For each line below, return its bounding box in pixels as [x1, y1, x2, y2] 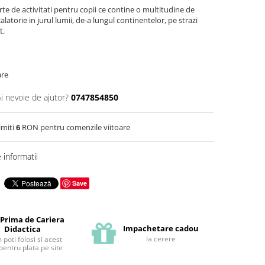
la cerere [146, 234, 176, 244]
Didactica [4, 224, 41, 234]
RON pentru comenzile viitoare [20, 122, 130, 133]
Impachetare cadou [122, 223, 199, 234]
